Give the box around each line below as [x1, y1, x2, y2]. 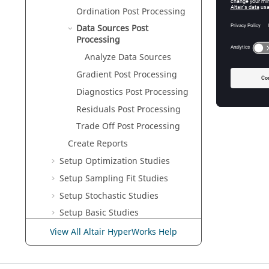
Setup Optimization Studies [59, 154, 170, 168]
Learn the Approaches [43, 241, 131, 254]
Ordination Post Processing [76, 5, 186, 18]
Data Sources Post [76, 22, 148, 35]
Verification [85, 224, 131, 237]
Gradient [76, 68, 112, 81]
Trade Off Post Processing [76, 120, 180, 133]
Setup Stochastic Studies [59, 189, 159, 202]
